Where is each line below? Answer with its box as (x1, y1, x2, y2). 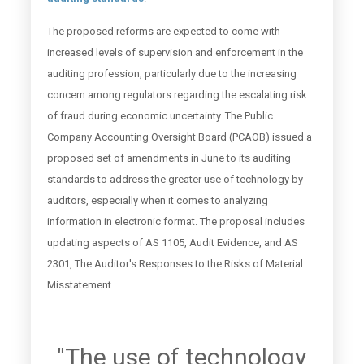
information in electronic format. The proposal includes (46, 215, 305, 227)
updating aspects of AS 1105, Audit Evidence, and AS (46, 236, 298, 249)
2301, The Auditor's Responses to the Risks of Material (46, 258, 303, 270)
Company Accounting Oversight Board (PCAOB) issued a (46, 131, 312, 143)
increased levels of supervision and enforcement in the (46, 46, 303, 58)
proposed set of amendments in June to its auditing (46, 152, 291, 164)
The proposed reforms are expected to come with (46, 25, 280, 37)
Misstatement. (46, 279, 114, 291)
